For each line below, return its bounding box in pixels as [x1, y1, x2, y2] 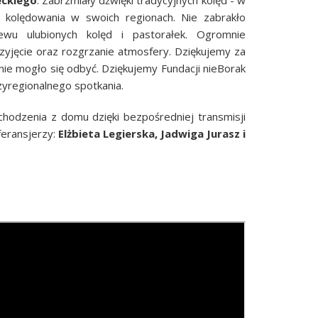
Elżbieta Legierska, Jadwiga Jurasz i [55, 126, 246, 141]
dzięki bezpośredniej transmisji [92, 109, 246, 124]
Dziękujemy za [175, 43, 246, 58]
